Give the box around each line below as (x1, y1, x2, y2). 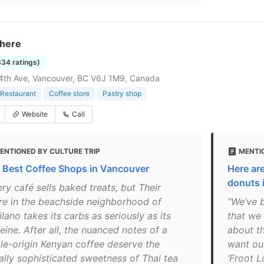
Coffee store (49, 89, 90, 98)
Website (22, 110, 48, 118)
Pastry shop (103, 89, 141, 98)
